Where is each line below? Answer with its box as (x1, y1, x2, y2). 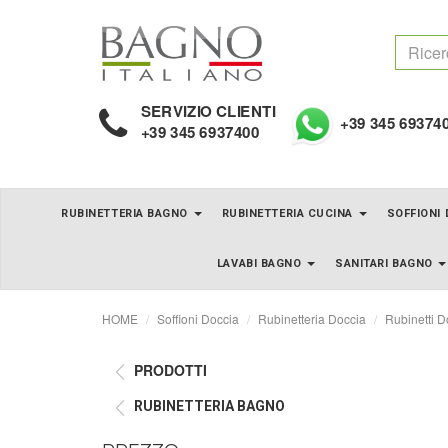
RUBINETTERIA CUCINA (221, 206, 357, 220)
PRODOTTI (134, 359, 207, 380)
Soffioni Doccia (157, 309, 239, 327)
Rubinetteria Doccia (258, 309, 366, 327)
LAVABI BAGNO (216, 256, 306, 270)
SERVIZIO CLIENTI (140, 100, 276, 123)
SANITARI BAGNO (335, 256, 437, 270)
